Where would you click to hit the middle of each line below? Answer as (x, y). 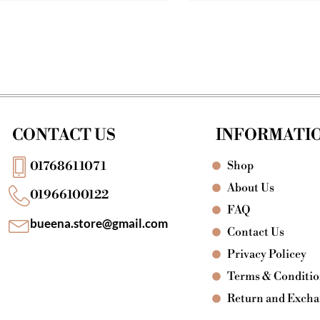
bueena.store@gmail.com (99, 224)
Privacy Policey (267, 254)
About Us (251, 187)
